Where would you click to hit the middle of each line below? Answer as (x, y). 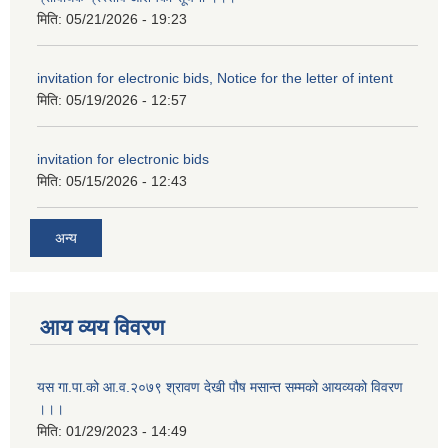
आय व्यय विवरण (102, 327)
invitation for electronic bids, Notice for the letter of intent (215, 78)
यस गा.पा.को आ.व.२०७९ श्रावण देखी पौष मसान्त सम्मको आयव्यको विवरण (220, 386)
